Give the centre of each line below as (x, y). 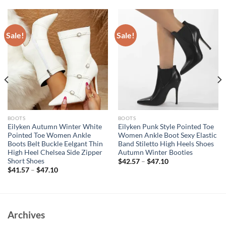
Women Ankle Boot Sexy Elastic (167, 135)
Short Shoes (26, 161)
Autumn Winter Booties (155, 152)
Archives (26, 214)
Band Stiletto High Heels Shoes (166, 144)
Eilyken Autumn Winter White (54, 126)
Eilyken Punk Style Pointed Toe (166, 126)
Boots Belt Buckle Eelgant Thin (55, 144)
